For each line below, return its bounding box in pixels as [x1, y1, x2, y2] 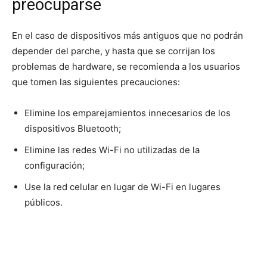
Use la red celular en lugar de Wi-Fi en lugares [24, 181, 221, 193]
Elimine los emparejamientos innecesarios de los [24, 107, 231, 119]
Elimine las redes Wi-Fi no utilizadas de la [24, 144, 200, 156]
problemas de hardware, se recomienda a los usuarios [12, 60, 240, 72]
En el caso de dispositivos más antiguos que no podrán [12, 29, 243, 41]
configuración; [24, 159, 85, 171]
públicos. [24, 196, 63, 208]
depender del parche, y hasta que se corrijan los [12, 45, 215, 57]
